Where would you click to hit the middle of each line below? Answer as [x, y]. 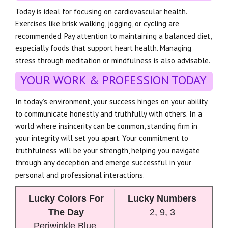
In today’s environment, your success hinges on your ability [111, 101]
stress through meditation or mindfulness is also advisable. [113, 60]
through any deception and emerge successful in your [103, 162]
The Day [66, 212]
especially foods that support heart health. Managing [103, 48]
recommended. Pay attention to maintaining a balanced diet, [113, 36]
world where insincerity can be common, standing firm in [106, 126]
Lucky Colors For [66, 198]
